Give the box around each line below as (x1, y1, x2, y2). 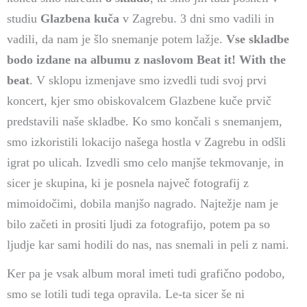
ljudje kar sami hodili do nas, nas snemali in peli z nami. (6, 238, 289, 251)
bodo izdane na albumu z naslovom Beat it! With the (6, 53, 286, 66)
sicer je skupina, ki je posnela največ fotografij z (6, 176, 249, 190)
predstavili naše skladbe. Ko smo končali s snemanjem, (6, 114, 282, 128)
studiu (6, 12, 40, 25)
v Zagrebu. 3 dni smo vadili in (122, 12, 274, 25)
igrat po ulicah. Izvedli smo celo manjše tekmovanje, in (6, 156, 284, 169)
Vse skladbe (225, 32, 289, 46)
